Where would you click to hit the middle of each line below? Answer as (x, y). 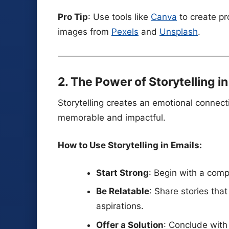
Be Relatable (122, 191)
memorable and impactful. (112, 118)
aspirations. (120, 206)
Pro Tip (73, 17)
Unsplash (179, 32)
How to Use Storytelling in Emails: (130, 145)
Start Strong (122, 173)
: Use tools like (119, 17)
